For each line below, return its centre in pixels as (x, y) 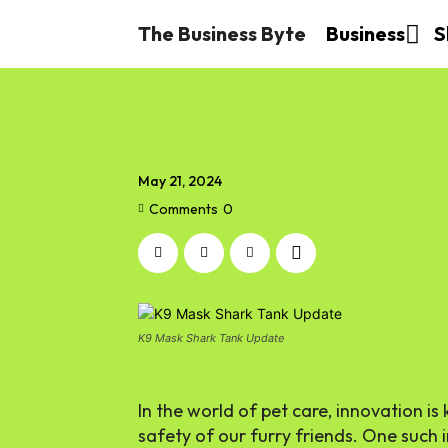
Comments (183, 208)
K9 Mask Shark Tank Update (211, 338)
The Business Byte (222, 33)
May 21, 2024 (180, 181)
